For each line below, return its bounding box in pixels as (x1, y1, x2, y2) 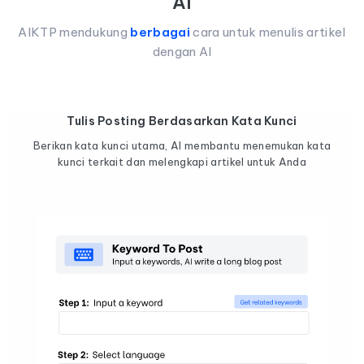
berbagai (130, 24, 191, 40)
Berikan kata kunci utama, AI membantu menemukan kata (32, 138, 331, 152)
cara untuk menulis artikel (190, 24, 346, 40)
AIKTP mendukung (18, 24, 131, 40)
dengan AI (152, 43, 212, 59)
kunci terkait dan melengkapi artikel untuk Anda (57, 154, 307, 168)
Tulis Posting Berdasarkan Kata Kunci (67, 113, 297, 128)
